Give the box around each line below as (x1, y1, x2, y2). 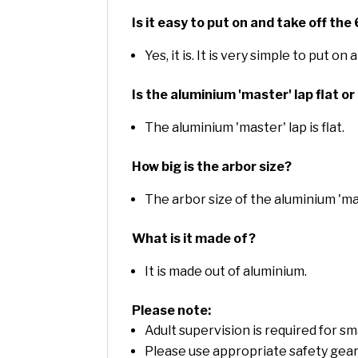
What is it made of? (132, 231, 257, 247)
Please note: (132, 303, 212, 319)
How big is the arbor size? (132, 159, 292, 175)
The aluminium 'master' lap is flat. (145, 120, 345, 136)
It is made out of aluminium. (145, 264, 308, 280)
